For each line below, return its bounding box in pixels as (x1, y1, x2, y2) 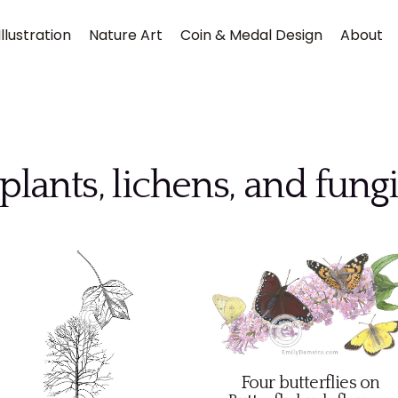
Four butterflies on (240, 373, 380, 394)
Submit (43, 253, 88, 272)
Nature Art (88, 25, 163, 45)
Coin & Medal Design (179, 25, 322, 45)
